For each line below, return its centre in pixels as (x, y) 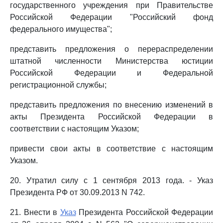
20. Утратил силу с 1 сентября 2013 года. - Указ (111, 180)
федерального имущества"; (61, 29)
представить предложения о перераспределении (111, 49)
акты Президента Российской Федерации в (111, 117)
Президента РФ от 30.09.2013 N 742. (77, 192)
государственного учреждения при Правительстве (111, 5)
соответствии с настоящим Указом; (74, 129)
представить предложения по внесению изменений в (111, 105)
